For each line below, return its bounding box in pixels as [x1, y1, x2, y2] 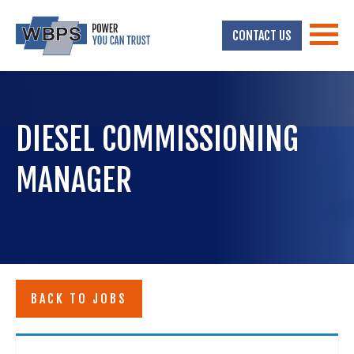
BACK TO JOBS [31, 291, 127, 307]
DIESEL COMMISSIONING [16, 119, 299, 159]
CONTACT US [232, 28, 292, 43]
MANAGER [16, 160, 132, 200]
